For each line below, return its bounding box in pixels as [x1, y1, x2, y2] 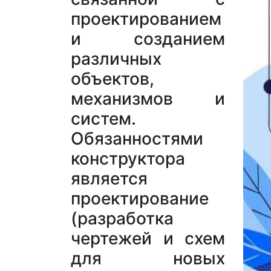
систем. [71, 108, 136, 129]
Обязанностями [71, 128, 203, 149]
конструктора [71, 148, 185, 169]
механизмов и [71, 88, 225, 109]
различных [71, 48, 162, 70]
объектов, [71, 68, 154, 90]
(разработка [71, 208, 174, 229]
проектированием [71, 8, 221, 30]
